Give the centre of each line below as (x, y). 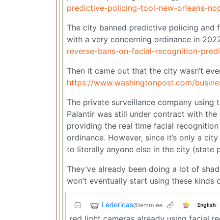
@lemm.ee (148, 205)
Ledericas (117, 205)
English (206, 205)
